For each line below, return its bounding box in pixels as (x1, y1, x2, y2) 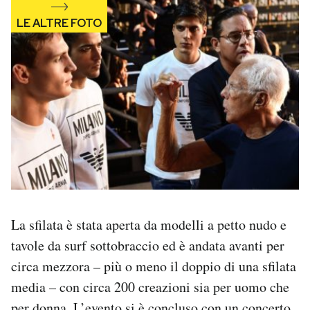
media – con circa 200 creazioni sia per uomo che (11, 277, 289, 296)
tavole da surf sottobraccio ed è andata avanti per (11, 235, 284, 255)
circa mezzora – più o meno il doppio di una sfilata (11, 256, 296, 275)
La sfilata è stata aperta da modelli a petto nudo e (11, 215, 286, 234)
